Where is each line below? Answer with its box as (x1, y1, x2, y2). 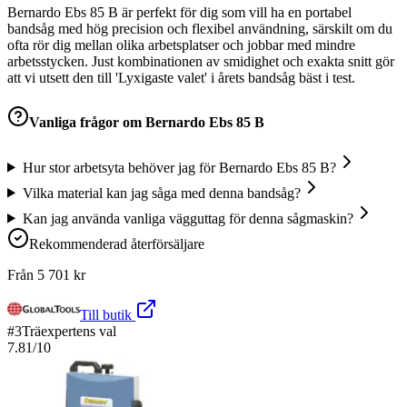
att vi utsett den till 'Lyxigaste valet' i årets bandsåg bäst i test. (7, 70, 355, 86)
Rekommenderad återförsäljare (29, 235, 204, 252)
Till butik (80, 306, 135, 323)
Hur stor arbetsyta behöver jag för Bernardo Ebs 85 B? (22, 159, 336, 175)
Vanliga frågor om (29, 114, 145, 131)
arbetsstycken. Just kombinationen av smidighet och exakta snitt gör (7, 54, 394, 70)
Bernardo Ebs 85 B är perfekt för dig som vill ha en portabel (7, 5, 352, 21)
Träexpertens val (22, 323, 116, 339)
